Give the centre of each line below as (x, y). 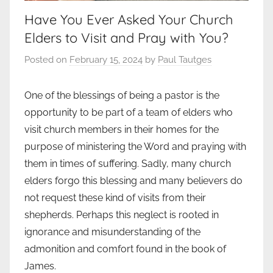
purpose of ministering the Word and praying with (135, 146)
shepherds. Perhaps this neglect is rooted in (122, 214)
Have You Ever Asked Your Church (129, 20)
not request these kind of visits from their (115, 197)
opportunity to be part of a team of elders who (129, 112)
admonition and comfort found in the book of (125, 249)
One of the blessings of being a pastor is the (122, 95)
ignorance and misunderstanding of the (112, 232)
